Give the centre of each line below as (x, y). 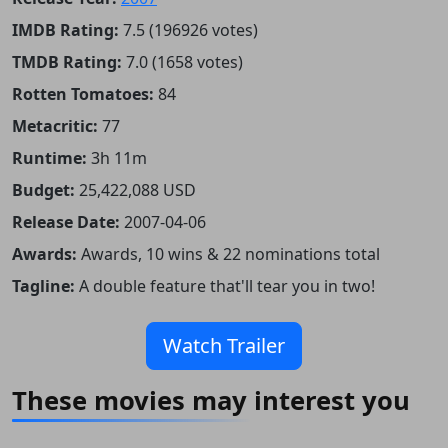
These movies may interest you (211, 400)
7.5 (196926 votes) (190, 29)
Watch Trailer (224, 345)
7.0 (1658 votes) (184, 61)
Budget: (43, 189)
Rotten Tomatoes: (83, 93)
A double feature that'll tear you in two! (227, 285)
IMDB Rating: (65, 29)
